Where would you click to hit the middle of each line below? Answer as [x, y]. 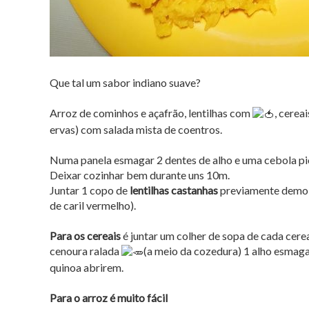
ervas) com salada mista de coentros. [136, 129]
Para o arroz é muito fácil [109, 297]
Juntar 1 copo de [90, 190]
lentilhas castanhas [174, 190]
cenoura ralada [86, 250]
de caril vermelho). [93, 205]
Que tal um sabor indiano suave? [125, 82]
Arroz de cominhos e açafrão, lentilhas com [151, 112]
